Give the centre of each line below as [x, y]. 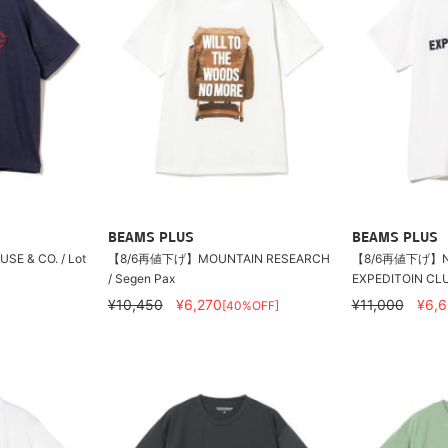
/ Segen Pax [141, 278]
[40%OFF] [250, 305]
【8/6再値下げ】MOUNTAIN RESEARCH [218, 258]
